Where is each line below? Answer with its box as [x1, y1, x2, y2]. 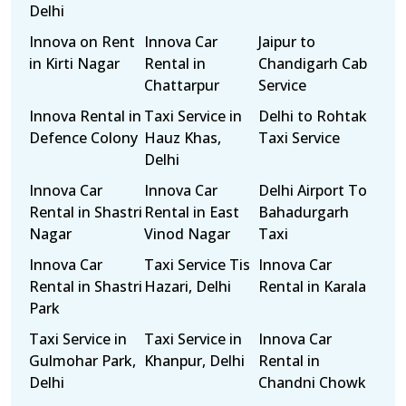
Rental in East [143, 202, 239, 222]
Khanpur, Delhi [143, 351, 245, 371]
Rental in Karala [258, 276, 367, 296]
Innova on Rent [29, 32, 135, 52]
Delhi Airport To [258, 180, 368, 200]
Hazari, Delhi [143, 276, 231, 296]
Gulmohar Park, [29, 351, 136, 371]
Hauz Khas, [143, 128, 221, 148]
